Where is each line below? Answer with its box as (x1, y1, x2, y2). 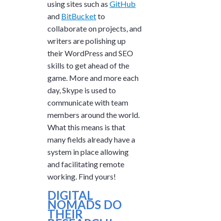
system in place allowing (47, 147, 129, 156)
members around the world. (47, 110, 140, 119)
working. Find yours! (47, 171, 116, 181)
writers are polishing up (47, 36, 126, 45)
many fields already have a (47, 134, 135, 144)
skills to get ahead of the (47, 60, 129, 70)
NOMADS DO (47, 197, 122, 212)
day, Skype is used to (47, 85, 116, 95)
